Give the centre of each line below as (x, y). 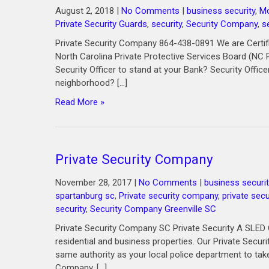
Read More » (80, 102)
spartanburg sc (85, 196)
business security (221, 11)
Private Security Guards (101, 24)
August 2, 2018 (85, 11)
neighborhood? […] (91, 83)
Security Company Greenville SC (153, 209)
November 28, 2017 (93, 183)
